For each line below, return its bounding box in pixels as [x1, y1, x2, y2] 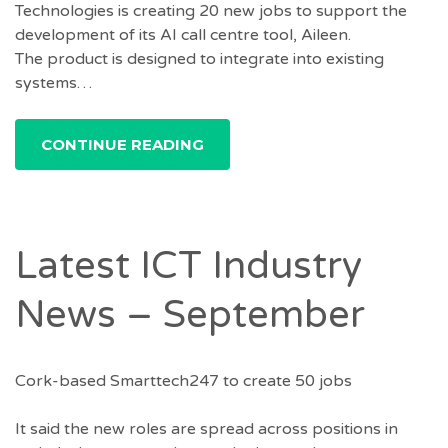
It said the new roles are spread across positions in [15, 418, 398, 439]
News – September [15, 292, 365, 338]
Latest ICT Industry [15, 243, 362, 289]
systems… [15, 73, 92, 93]
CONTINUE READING [41, 135, 204, 154]
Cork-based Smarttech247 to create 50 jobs [15, 370, 352, 391]
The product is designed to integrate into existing [15, 49, 384, 69]
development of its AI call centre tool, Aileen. [15, 25, 351, 45]
